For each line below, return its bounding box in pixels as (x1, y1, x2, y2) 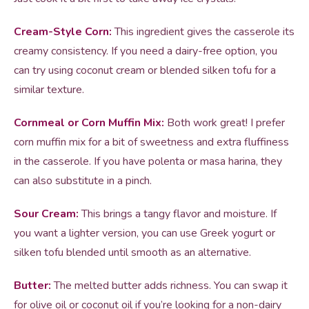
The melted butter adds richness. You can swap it (51, 278, 288, 293)
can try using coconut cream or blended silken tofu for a (14, 63, 276, 78)
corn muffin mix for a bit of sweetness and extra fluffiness (14, 134, 289, 150)
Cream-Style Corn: (14, 24, 112, 39)
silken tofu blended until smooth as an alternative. (14, 245, 251, 260)
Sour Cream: (14, 206, 79, 221)
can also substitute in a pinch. (14, 173, 152, 188)
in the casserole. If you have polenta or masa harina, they (14, 154, 282, 169)
